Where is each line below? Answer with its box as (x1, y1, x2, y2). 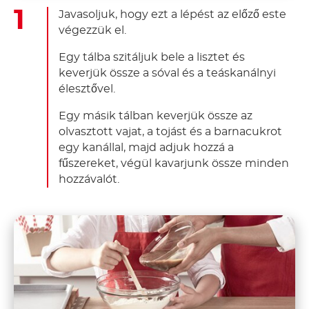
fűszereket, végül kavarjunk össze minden (59, 157, 289, 169)
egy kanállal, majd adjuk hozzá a (59, 141, 234, 153)
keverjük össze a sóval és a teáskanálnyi (59, 67, 276, 79)
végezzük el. (59, 24, 126, 36)
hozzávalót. (59, 173, 119, 185)
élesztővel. (59, 83, 115, 94)
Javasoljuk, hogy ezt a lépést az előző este (59, 8, 286, 20)
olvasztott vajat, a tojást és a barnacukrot (59, 126, 282, 137)
